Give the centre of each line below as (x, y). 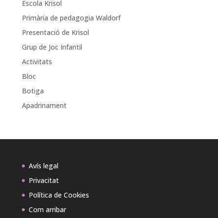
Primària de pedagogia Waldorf (71, 18)
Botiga (33, 91)
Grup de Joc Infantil (52, 47)
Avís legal (43, 166)
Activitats (37, 62)
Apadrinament (44, 105)
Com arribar (47, 209)
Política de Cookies (59, 195)
